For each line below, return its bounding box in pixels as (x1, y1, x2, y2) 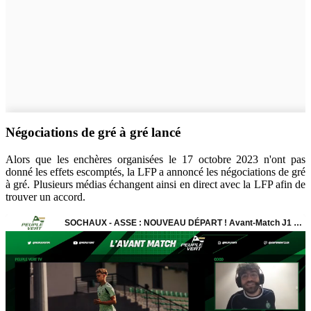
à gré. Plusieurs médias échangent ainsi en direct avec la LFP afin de (6, 178, 305, 191)
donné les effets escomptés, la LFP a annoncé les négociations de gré (6, 166, 305, 178)
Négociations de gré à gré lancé (6, 125, 180, 140)
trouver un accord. (6, 191, 85, 203)
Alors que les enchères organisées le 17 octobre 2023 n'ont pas (6, 153, 305, 166)
